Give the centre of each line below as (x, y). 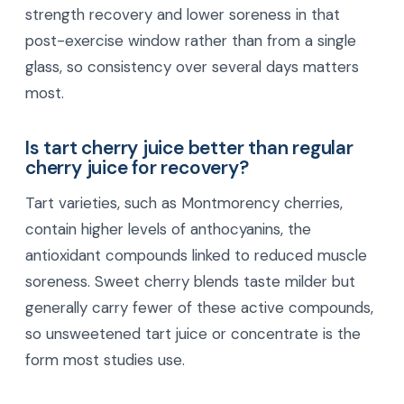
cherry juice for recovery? (137, 167)
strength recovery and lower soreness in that (183, 14)
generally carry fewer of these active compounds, (199, 308)
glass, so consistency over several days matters (192, 66)
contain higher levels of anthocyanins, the (168, 230)
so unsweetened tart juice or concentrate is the (193, 334)
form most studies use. (105, 360)
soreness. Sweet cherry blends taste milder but (190, 282)
